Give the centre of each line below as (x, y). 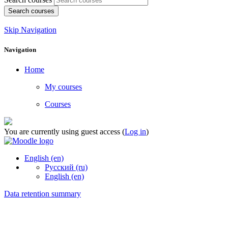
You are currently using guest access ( (64, 132)
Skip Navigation (30, 30)
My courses (63, 87)
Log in (135, 132)
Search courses (31, 11)
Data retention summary (42, 194)
